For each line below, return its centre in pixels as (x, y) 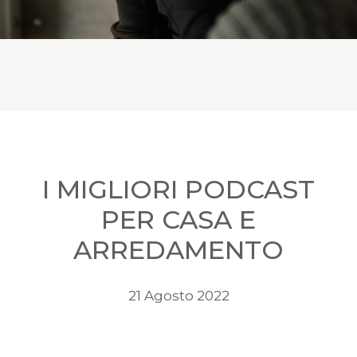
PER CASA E (178, 220)
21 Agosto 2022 (178, 296)
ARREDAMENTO (178, 250)
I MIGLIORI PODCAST (178, 190)
